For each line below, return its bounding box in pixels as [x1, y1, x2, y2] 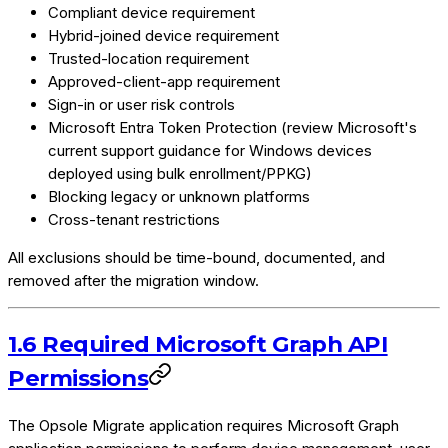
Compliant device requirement [48, 2, 255, 22]
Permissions [8, 364, 149, 393]
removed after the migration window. [8, 270, 259, 290]
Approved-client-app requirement [48, 71, 280, 91]
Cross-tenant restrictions [48, 209, 220, 229]
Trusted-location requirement [48, 48, 249, 68]
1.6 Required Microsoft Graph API [8, 330, 388, 359]
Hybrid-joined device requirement [48, 25, 279, 45]
